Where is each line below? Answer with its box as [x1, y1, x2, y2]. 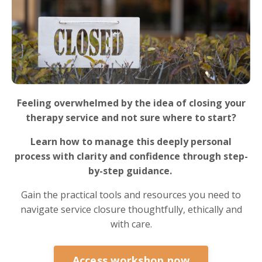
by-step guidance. [88, 164, 174, 178]
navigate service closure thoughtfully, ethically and [20, 203, 242, 216]
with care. [110, 218, 152, 231]
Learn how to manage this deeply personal [30, 135, 232, 149]
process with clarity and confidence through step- [14, 150, 248, 163]
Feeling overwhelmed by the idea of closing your [16, 96, 246, 110]
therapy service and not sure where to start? [26, 111, 236, 125]
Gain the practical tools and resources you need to [21, 188, 241, 202]
